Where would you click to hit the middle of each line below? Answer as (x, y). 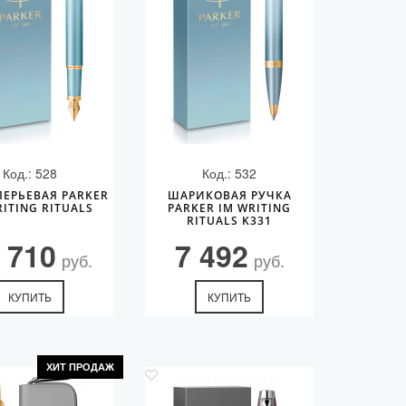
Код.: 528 (29, 173)
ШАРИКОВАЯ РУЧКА (229, 195)
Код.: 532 (230, 173)
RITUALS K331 (230, 221)
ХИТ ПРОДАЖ (81, 367)
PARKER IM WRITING (230, 208)
